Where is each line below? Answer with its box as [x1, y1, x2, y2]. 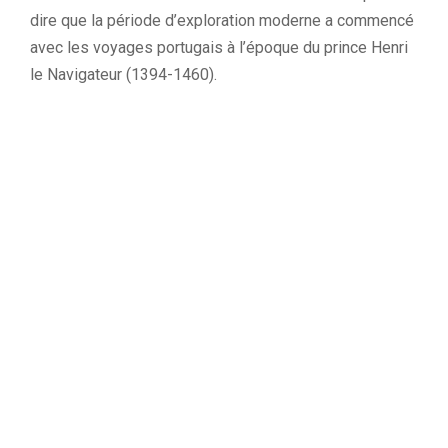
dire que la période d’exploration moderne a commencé [30, 11, 414, 30]
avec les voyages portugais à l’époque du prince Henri [30, 38, 408, 57]
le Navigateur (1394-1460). [30, 65, 217, 84]
